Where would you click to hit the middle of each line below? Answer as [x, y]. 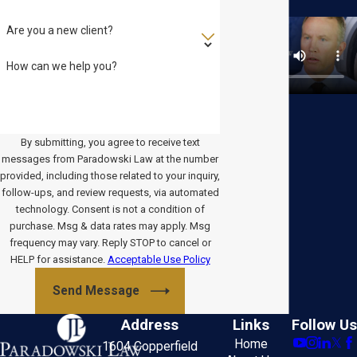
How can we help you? [61, 66]
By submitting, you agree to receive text [110, 143]
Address [149, 326]
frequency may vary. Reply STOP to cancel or [110, 243]
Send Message [96, 291]
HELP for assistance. [59, 260]
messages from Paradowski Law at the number [110, 159]
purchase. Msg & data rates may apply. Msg [110, 226]
